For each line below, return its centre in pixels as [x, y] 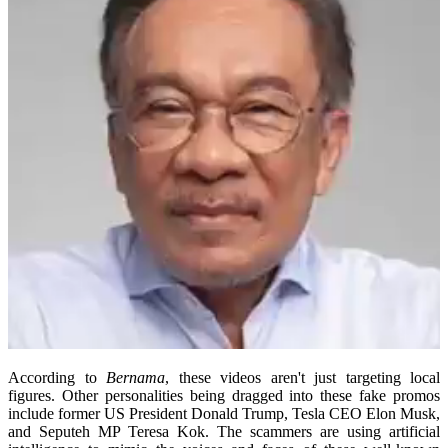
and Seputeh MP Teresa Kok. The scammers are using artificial [224, 432]
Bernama [135, 378]
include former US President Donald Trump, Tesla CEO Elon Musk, [224, 414]
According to [57, 378]
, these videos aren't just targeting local [302, 378]
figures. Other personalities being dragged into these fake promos [224, 396]
